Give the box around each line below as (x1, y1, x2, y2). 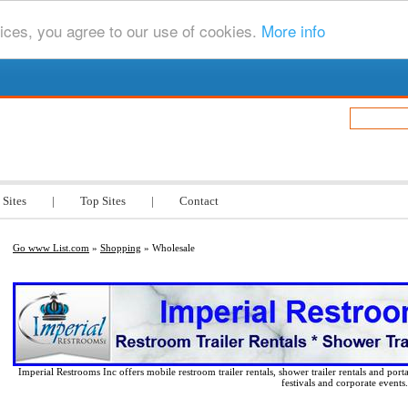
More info (261, 18, 325, 42)
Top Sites (80, 194, 126, 208)
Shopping (100, 242, 141, 253)
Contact (179, 194, 219, 208)
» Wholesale (141, 242, 195, 253)
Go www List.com (13, 242, 89, 253)
